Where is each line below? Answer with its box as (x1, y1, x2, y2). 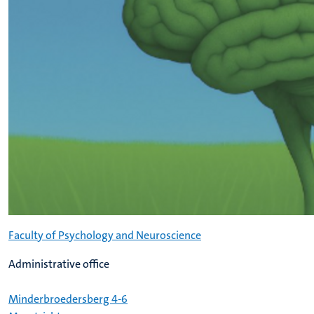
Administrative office (8, 257, 109, 271)
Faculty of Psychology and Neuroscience (8, 228, 201, 243)
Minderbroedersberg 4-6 (8, 292, 128, 306)
